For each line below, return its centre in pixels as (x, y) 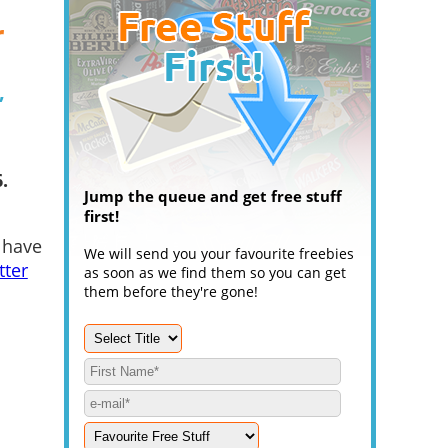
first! (101, 216)
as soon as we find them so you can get (215, 272)
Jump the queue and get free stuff (213, 196)
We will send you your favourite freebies (219, 253)
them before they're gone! (171, 291)
